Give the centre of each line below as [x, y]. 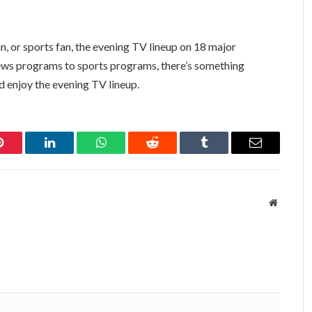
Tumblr [221, 153]
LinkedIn [71, 153]
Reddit [168, 153]
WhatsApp [127, 153]
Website [292, 202]
